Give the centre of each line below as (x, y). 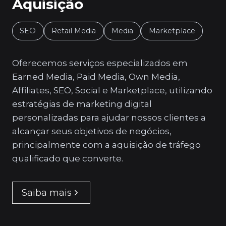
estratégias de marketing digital (82, 104)
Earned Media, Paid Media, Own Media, (96, 76)
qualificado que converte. (68, 158)
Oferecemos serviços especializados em (100, 63)
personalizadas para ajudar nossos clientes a (109, 117)
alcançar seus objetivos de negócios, (92, 131)
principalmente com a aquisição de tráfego (106, 145)
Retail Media (74, 31)
